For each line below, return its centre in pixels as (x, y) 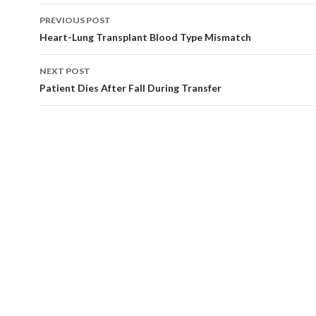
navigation (83, 39)
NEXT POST (65, 71)
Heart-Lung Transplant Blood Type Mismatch (145, 37)
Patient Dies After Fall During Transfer (130, 88)
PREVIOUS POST (75, 20)
